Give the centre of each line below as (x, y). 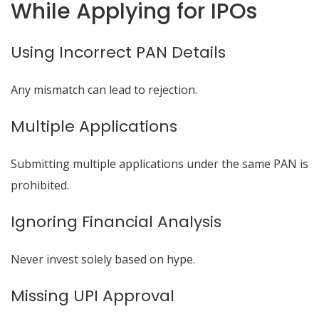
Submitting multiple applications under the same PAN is (159, 164)
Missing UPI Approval (93, 296)
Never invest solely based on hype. (103, 259)
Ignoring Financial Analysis (116, 222)
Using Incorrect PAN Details (118, 52)
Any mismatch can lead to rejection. (104, 90)
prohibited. (40, 185)
